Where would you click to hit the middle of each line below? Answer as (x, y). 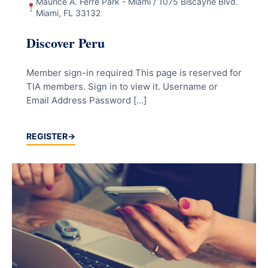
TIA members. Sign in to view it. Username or (122, 87)
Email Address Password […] (86, 100)
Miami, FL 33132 (68, 13)
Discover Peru (66, 43)
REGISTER (47, 136)
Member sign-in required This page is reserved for (134, 73)
